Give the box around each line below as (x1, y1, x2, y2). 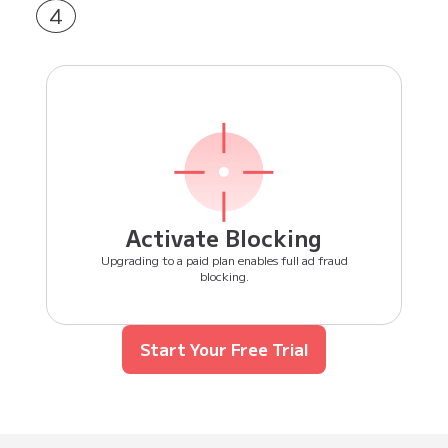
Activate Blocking (126, 221, 322, 254)
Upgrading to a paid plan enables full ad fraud (100, 251, 348, 269)
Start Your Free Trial (140, 337, 308, 362)
